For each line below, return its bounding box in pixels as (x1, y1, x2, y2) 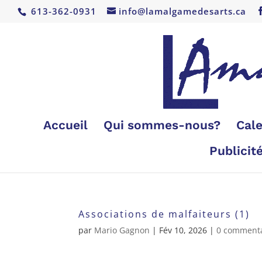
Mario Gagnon (94, 224, 150, 236)
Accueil (43, 117, 88, 132)
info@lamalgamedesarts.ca (119, 5, 246, 18)
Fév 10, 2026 (159, 224, 208, 236)
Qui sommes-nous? (103, 117, 220, 132)
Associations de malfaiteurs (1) (78, 207, 250, 220)
